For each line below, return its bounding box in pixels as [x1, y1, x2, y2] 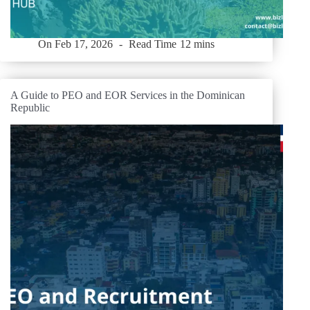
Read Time [129, 37, 177, 50]
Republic [10, 102, 50, 114]
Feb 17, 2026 [55, 37, 113, 50]
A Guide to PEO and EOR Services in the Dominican [10, 89, 245, 102]
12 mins [179, 37, 215, 50]
